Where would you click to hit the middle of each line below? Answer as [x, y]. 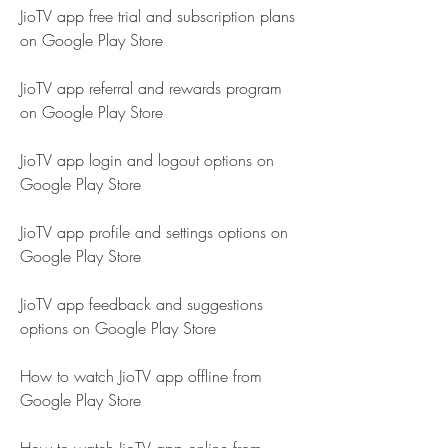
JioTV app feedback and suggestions [141, 304]
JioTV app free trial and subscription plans [157, 16]
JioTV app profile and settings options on [154, 232]
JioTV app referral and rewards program [151, 88]
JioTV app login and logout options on [147, 160]
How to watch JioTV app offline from [141, 376]
